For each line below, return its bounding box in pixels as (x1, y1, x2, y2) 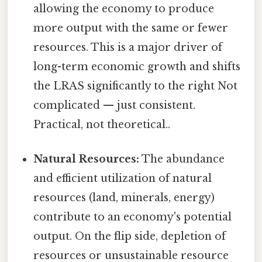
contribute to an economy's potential (33, 210, 232, 223)
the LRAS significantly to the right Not (33, 79, 238, 92)
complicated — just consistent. (33, 98, 196, 112)
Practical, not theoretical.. (33, 118, 171, 131)
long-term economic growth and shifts (33, 60, 241, 73)
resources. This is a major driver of (33, 40, 223, 54)
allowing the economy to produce (33, 2, 215, 15)
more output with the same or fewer (33, 21, 229, 35)
